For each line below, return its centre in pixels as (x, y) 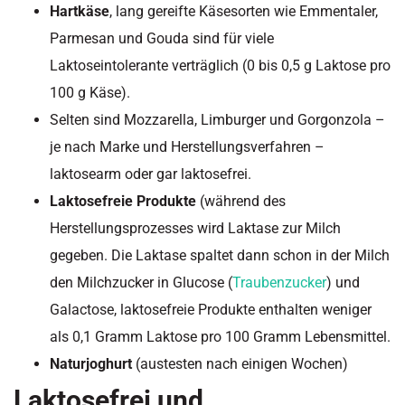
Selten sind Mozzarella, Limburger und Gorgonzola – (217, 120)
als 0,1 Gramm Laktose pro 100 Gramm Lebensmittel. (220, 337)
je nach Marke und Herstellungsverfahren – (187, 147)
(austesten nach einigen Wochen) (240, 364)
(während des (241, 202)
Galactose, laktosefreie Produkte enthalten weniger (211, 310)
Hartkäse (80, 12)
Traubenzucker (279, 283)
